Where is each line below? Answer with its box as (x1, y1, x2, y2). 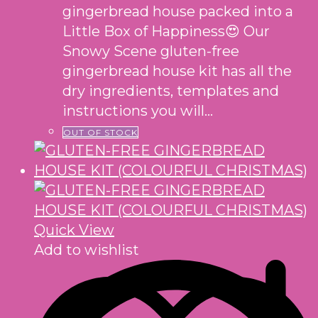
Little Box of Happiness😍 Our (62, 22, 270, 40)
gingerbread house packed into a (62, 2, 293, 20)
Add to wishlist (34, 241, 139, 258)
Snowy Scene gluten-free (62, 42, 239, 60)
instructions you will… (62, 102, 213, 119)
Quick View (34, 221, 114, 238)
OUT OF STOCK (63, 126, 138, 138)
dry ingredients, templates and (62, 82, 279, 99)
